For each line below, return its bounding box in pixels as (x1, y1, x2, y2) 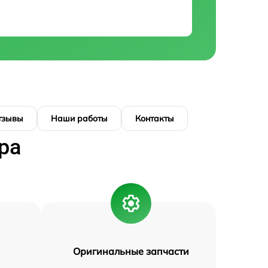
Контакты (135, 112, 174, 124)
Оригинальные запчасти (72, 245, 189, 257)
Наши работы (51, 112, 108, 124)
